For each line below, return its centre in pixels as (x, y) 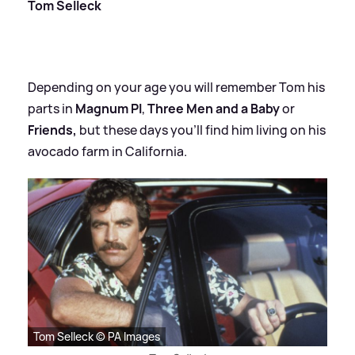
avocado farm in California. (107, 151)
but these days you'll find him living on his (201, 130)
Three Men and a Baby (214, 108)
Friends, (52, 130)
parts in (52, 108)
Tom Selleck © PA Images (97, 336)
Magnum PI (109, 108)
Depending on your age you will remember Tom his (176, 87)
